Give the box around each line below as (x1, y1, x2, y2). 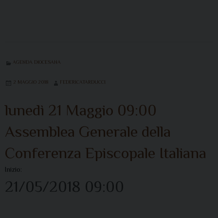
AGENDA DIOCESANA (13, 59, 61, 65)
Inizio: (5, 165, 22, 173)
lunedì (5, 101, 44, 119)
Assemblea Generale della (5, 122, 171, 140)
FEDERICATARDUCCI (60, 79, 106, 85)
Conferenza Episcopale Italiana (5, 144, 206, 162)
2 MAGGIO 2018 (13, 79, 48, 85)
